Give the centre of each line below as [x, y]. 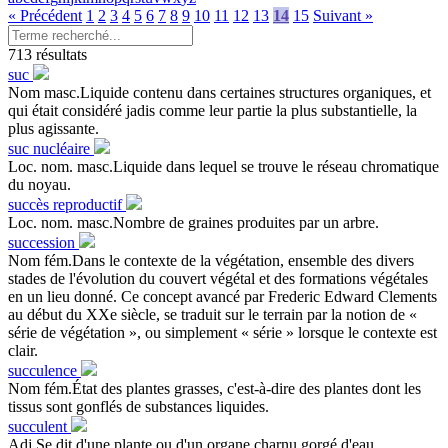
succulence [44, 370]
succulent [39, 426]
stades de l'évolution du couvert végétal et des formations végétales [218, 278]
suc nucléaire [51, 148]
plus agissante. [53, 128]
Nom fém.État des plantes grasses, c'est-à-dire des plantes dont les [214, 388]
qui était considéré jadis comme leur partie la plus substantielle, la [212, 110]
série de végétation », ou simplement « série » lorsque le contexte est [222, 332]
